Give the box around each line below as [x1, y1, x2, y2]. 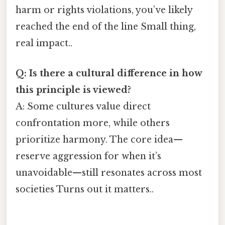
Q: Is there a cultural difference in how [16, 67, 202, 79]
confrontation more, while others [16, 117, 170, 129]
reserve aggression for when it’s [16, 150, 161, 162]
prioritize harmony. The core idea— [16, 134, 183, 145]
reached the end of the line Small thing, [16, 21, 196, 33]
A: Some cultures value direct [16, 100, 151, 112]
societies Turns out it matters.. [16, 183, 154, 195]
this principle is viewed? [16, 84, 131, 95]
